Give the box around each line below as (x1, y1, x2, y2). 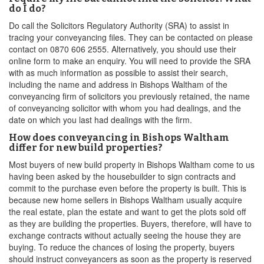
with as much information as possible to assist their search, (9, 67, 228, 78)
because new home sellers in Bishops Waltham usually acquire (9, 194, 242, 206)
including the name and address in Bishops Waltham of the (9, 78, 227, 90)
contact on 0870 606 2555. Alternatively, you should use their (9, 43, 236, 55)
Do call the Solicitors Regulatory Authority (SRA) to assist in (9, 19, 229, 31)
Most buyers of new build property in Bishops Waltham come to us (9, 159, 255, 170)
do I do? (9, 3, 46, 14)
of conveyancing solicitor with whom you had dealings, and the (9, 102, 241, 114)
